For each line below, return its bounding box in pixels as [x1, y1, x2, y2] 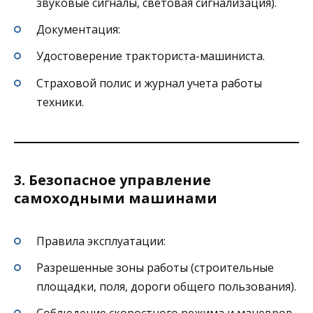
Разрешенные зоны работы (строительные [36, 260, 274, 276]
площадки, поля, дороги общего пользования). [36, 279, 296, 295]
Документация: [36, 22, 120, 38]
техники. [36, 94, 84, 110]
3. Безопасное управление [14, 170, 211, 189]
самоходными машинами [14, 188, 217, 208]
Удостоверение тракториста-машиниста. [36, 48, 265, 64]
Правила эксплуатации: [36, 233, 166, 249]
